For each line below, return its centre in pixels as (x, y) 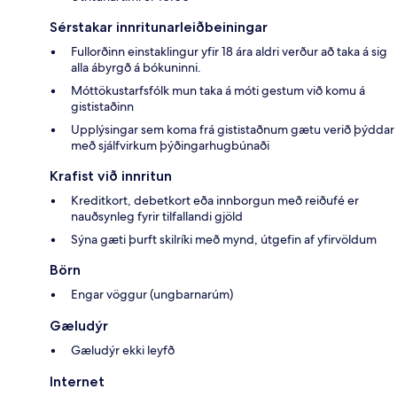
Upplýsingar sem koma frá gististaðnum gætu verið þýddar (233, 130)
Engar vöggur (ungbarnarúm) (152, 295)
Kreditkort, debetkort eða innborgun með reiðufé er (215, 201)
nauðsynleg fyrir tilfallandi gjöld (157, 217)
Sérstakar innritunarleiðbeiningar (159, 27)
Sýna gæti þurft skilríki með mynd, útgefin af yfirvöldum (224, 240)
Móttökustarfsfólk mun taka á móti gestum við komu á (218, 91)
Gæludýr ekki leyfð (123, 350)
